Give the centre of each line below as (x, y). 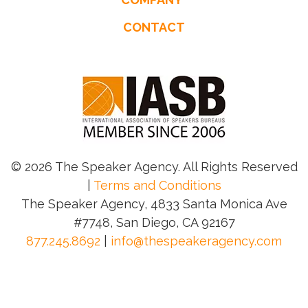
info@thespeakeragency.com (196, 241)
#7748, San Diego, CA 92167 (154, 222)
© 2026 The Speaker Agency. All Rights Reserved (154, 167)
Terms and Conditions (157, 185)
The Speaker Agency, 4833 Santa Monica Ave (154, 204)
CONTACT (154, 27)
